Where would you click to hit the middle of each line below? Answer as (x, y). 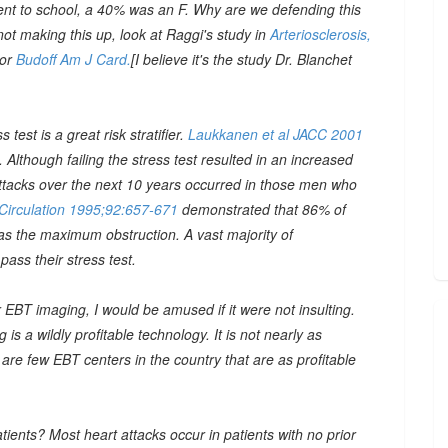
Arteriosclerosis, (320, 34)
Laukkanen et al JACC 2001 (275, 134)
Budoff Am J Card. (73, 59)
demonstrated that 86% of (264, 209)
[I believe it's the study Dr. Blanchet (241, 59)
